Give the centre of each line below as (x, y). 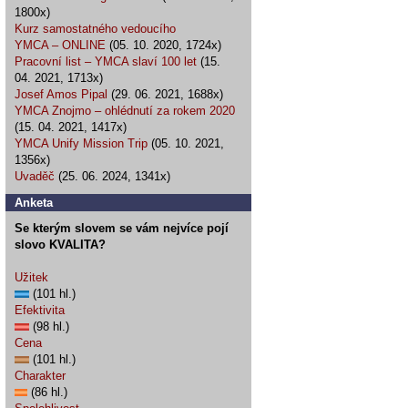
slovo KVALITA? (60, 245)
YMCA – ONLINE (60, 45)
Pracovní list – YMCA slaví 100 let (106, 61)
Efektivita (40, 310)
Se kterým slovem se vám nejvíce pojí (122, 228)
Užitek (31, 277)
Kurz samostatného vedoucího (95, 29)
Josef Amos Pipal (61, 94)
